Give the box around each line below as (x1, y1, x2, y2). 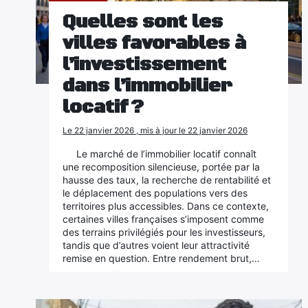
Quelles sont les (63, 10, 223, 34)
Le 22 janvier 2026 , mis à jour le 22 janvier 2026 (63, 125, 248, 135)
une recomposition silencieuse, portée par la (63, 161, 261, 173)
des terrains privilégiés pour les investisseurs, (63, 226, 266, 238)
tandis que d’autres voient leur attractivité (63, 239, 250, 251)
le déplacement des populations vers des (63, 187, 248, 199)
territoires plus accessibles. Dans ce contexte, (63, 200, 269, 212)
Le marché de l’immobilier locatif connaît (76, 148, 257, 159)
